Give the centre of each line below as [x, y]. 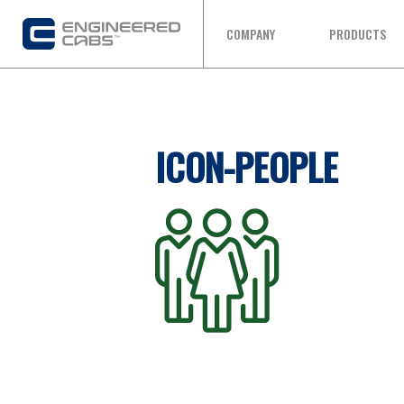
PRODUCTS [358, 34]
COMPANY [251, 34]
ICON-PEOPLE [247, 167]
